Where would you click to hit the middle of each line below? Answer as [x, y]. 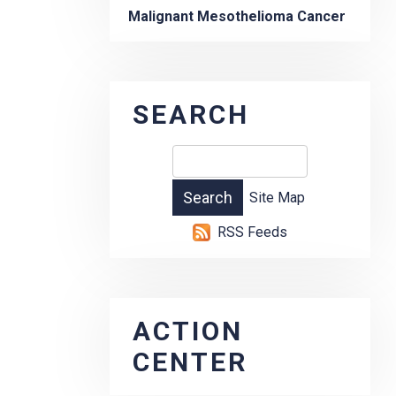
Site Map [277, 198]
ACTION [188, 331]
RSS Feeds [252, 232]
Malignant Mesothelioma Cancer [237, 17]
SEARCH [191, 115]
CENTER [190, 362]
